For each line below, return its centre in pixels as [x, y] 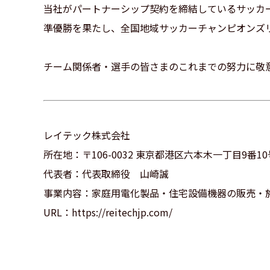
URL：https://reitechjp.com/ [108, 212]
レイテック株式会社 [87, 135]
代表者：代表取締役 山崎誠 [106, 173]
